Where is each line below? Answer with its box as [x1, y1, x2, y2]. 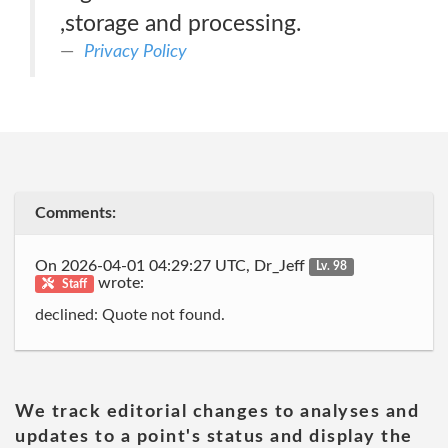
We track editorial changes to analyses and [15, 402, 419, 421]
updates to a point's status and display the [15, 427, 413, 446]
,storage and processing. [60, 12, 301, 35]
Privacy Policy [84, 42, 187, 61]
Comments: [35, 205, 116, 221]
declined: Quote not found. [35, 307, 225, 323]
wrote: [94, 274, 145, 291]
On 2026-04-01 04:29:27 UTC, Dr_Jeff [35, 257, 309, 274]
